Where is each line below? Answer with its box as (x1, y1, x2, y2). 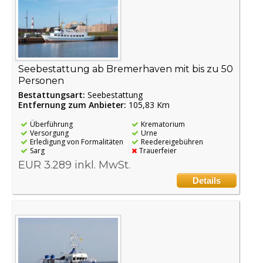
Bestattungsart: (18, 89, 87, 100)
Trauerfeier (139, 145, 177, 156)
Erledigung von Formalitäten (30, 136, 123, 147)
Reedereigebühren (140, 136, 203, 147)
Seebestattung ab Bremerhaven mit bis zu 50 (18, 63, 233, 75)
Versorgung (30, 127, 69, 138)
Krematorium (140, 119, 185, 129)
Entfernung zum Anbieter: (18, 99, 126, 110)
